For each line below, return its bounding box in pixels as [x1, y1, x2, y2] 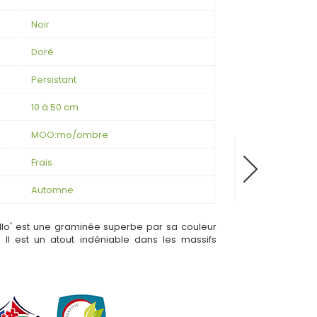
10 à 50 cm [30, 100, 79, 114]
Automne [30, 183, 74, 197]
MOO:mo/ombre [30, 127, 108, 142]
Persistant [30, 72, 76, 86]
